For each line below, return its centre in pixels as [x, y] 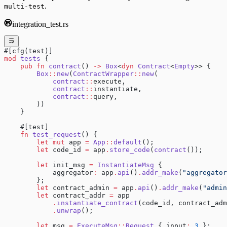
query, [105, 96]
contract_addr [79, 195]
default [128, 142]
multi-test [24, 7]
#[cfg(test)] [28, 51]
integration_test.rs [40, 24]
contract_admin [81, 187]
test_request [55, 134]
